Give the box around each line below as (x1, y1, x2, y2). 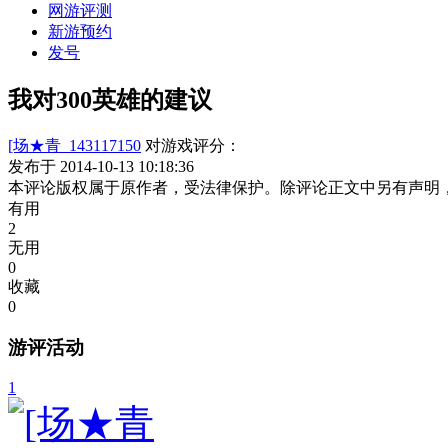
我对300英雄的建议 (8, 86, 212, 113)
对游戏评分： (145, 136, 241, 154)
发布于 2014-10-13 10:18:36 (8, 157, 194, 175)
